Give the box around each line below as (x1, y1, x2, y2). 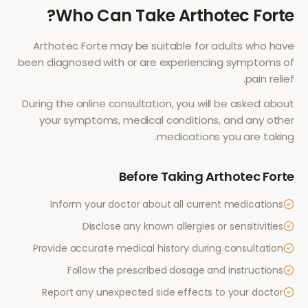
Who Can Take (55, 4, 179, 27)
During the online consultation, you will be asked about (22, 96, 294, 111)
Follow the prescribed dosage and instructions (67, 263, 283, 277)
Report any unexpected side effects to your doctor (42, 285, 283, 299)
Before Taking (119, 168, 206, 185)
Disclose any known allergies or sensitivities (82, 219, 283, 233)
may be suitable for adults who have (107, 38, 294, 53)
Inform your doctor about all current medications (50, 197, 283, 211)
